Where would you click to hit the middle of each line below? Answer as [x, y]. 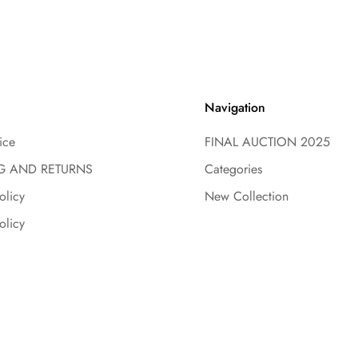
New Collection [247, 197]
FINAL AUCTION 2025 [267, 142]
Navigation [235, 108]
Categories [233, 169]
